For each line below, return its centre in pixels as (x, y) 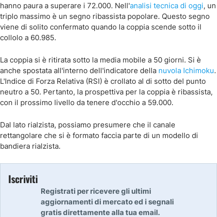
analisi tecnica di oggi (167, 6)
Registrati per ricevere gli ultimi (96, 191)
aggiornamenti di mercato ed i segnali (107, 202)
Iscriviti (23, 179)
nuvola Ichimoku (186, 70)
